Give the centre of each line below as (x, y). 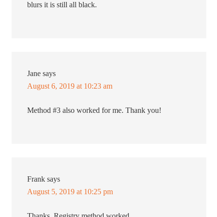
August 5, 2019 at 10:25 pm (70, 192)
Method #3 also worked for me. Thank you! (94, 110)
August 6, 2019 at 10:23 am (70, 86)
